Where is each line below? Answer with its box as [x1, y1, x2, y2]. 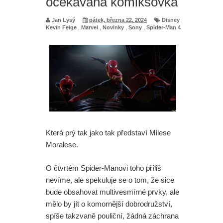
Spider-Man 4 [146, 24, 181, 30]
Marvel [81, 24, 98, 30]
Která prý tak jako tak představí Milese [46, 128, 171, 137]
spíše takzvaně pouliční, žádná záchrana [46, 211, 179, 220]
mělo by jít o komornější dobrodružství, [46, 199, 172, 208]
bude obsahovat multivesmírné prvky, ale [46, 187, 179, 196]
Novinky [103, 24, 124, 30]
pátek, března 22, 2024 [89, 16, 147, 23]
